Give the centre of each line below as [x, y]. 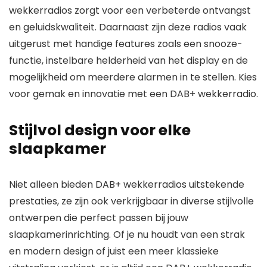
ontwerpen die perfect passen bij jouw [99, 218]
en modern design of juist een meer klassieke [114, 251]
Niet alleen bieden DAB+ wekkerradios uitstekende [127, 184]
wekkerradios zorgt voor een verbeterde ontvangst [130, 10]
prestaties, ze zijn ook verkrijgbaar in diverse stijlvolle [131, 201]
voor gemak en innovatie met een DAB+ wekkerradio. [133, 94]
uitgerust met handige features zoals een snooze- [126, 44]
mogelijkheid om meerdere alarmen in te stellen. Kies [133, 77]
